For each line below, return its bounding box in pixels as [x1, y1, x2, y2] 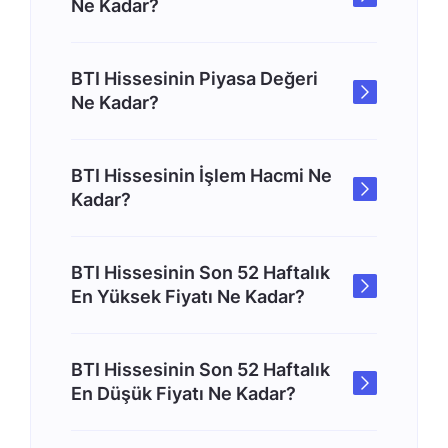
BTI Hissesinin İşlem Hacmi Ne [71, 165, 332, 186]
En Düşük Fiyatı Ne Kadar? [71, 383, 296, 404]
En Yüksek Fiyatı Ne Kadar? [71, 286, 305, 307]
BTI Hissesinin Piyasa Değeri [71, 68, 318, 89]
